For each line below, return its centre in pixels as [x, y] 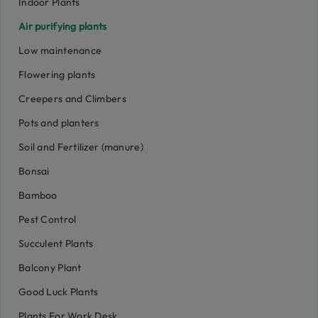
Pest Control [48, 219]
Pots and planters [59, 123]
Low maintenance [60, 50]
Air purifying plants [63, 26]
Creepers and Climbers [72, 99]
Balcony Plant [50, 268]
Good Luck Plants [59, 292]
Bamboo [38, 195]
